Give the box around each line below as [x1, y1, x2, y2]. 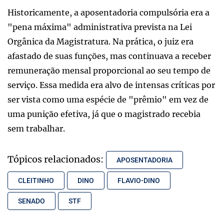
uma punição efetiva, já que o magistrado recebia [7, 108, 200, 119]
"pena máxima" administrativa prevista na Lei [7, 21, 192, 32]
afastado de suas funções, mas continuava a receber [7, 50, 211, 61]
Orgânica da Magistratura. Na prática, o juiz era [7, 36, 193, 46]
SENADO [18, 196, 45, 205]
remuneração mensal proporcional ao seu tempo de [7, 65, 210, 75]
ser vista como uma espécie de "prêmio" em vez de [7, 94, 208, 104]
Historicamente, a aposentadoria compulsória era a [7, 7, 209, 17]
